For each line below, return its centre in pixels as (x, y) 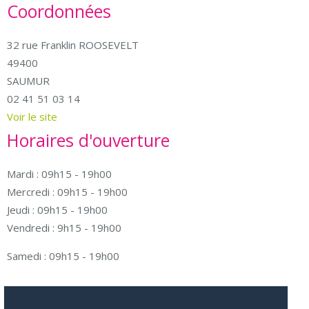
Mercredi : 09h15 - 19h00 (67, 192)
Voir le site (32, 117)
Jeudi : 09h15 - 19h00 (57, 210)
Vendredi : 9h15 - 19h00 (64, 228)
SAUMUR (28, 81)
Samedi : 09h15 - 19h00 (63, 256)
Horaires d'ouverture (88, 140)
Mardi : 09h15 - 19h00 (59, 174)
